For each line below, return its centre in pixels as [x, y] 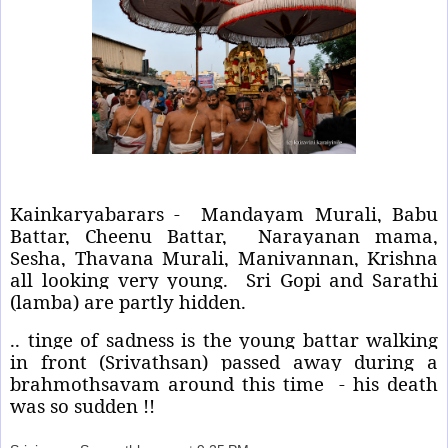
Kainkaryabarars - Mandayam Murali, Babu [224, 214]
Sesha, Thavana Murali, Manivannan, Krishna [224, 258]
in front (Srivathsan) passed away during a [224, 362]
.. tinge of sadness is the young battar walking [224, 340]
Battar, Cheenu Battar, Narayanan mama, [224, 236]
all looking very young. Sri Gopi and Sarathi [224, 280]
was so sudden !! [82, 406]
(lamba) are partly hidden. [128, 302]
